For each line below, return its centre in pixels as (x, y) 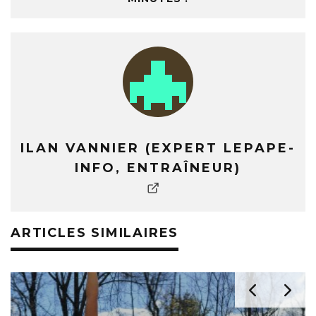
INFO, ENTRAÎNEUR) (158, 168)
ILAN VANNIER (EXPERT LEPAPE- (158, 148)
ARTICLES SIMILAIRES (95, 233)
